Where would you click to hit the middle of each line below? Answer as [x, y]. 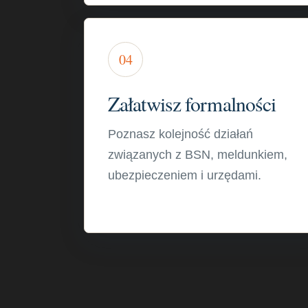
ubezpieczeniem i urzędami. [185, 175]
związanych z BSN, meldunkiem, [198, 155]
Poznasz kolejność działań [180, 134]
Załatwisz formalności [192, 103]
